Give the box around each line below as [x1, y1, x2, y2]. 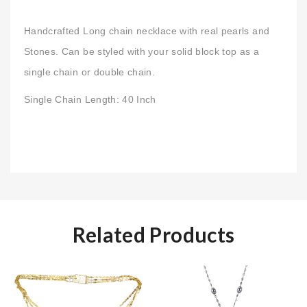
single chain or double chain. [24, 66, 156, 77]
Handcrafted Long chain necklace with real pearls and [24, 25, 270, 36]
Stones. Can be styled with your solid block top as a [24, 46, 260, 57]
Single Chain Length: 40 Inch [24, 94, 156, 105]
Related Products [72, 222, 235, 247]
